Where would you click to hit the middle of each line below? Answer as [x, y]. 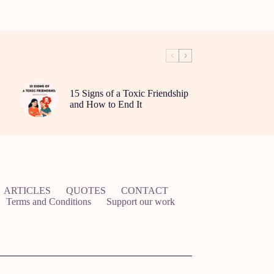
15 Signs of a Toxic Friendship [129, 93]
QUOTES [86, 190]
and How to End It [106, 104]
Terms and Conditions [49, 201]
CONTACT [145, 190]
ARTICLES [28, 190]
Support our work [141, 201]
